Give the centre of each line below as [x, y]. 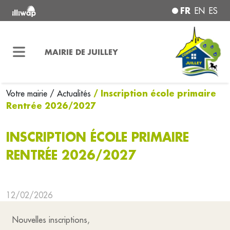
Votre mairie [28, 93]
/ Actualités [70, 93]
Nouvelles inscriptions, [52, 220]
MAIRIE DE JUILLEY [81, 52]
